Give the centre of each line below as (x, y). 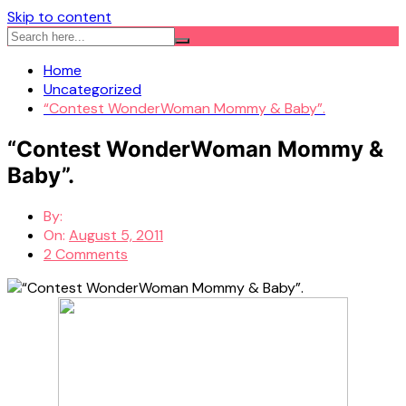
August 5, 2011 (116, 235)
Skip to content (59, 17)
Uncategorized (92, 89)
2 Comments (86, 254)
